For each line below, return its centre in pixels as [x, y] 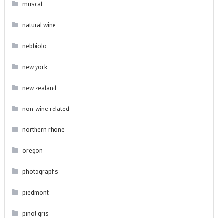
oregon [32, 150]
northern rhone [43, 129]
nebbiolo [34, 45]
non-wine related [45, 108]
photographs [40, 171]
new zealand [39, 87]
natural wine [39, 24]
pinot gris [35, 213]
